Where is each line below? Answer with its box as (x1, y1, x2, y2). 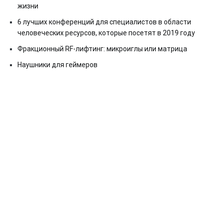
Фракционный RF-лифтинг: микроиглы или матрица (17, 44, 187, 53)
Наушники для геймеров (17, 60, 98, 69)
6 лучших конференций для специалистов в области (17, 17, 191, 26)
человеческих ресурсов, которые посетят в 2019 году (17, 28, 195, 37)
